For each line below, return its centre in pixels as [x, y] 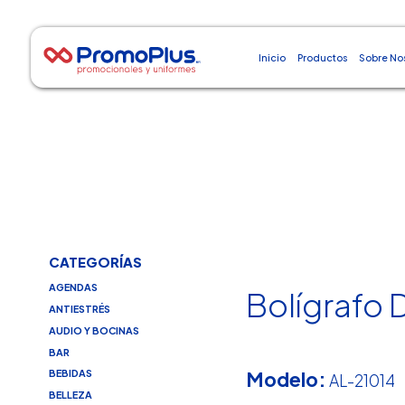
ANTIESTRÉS [79, 309]
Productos [323, 57]
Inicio [272, 57]
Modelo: [287, 379]
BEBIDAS [70, 373]
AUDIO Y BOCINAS [94, 330]
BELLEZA [70, 395]
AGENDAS [73, 287]
